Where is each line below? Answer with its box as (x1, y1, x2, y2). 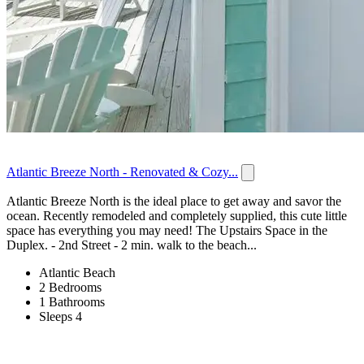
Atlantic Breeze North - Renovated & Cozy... (6, 165, 238, 180)
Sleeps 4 (39, 310, 82, 324)
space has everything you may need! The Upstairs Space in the (6, 223, 327, 238)
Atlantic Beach (39, 266, 115, 280)
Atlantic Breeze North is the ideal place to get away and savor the (6, 194, 341, 209)
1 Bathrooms (39, 295, 105, 310)
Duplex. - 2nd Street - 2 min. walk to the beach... (6, 238, 257, 253)
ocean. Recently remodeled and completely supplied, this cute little (6, 209, 347, 223)
